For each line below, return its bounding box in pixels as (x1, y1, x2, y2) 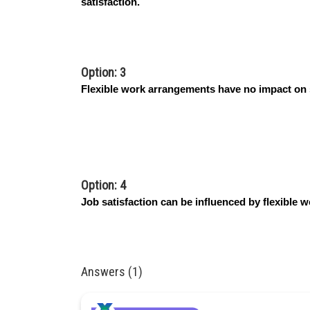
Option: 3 (81, 65, 126, 80)
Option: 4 (81, 178, 126, 192)
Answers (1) (81, 264, 143, 279)
